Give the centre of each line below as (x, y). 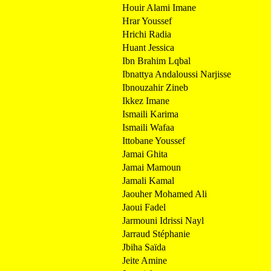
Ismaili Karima (150, 114)
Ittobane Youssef (154, 140)
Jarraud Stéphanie (156, 233)
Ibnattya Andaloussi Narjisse (177, 74)
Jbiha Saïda (144, 247)
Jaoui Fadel (144, 207)
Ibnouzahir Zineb (155, 87)
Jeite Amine (145, 260)
